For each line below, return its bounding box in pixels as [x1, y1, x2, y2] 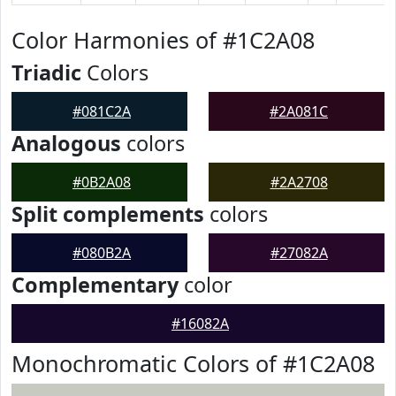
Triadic [11, 58, 81, 87]
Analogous [11, 129, 121, 157]
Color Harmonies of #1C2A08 [11, 25, 315, 55]
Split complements [11, 200, 204, 228]
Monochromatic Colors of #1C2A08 [11, 348, 375, 378]
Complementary [11, 270, 179, 299]
